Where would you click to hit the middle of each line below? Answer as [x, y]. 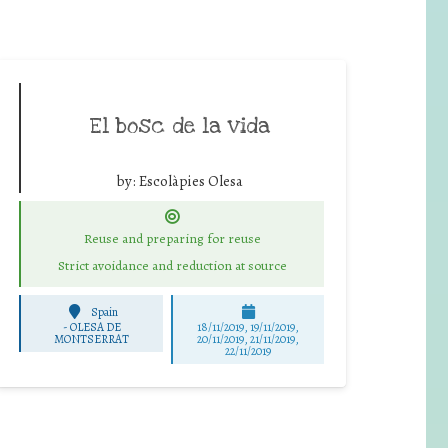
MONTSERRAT [92, 338]
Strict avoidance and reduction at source [172, 266]
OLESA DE [95, 326]
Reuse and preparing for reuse [172, 239]
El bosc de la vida [179, 125]
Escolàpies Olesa [190, 180]
